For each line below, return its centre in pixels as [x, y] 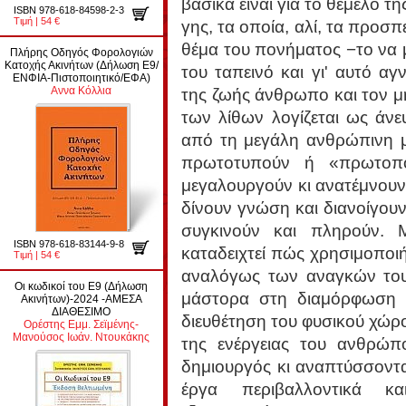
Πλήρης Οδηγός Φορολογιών [82, 53]
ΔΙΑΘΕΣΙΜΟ [82, 312]
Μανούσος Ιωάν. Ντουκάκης [82, 337]
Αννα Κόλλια [82, 91]
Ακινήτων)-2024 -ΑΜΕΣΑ [82, 299]
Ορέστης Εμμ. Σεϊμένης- [82, 324]
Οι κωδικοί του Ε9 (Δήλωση [82, 286]
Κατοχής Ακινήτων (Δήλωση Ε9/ [82, 65]
